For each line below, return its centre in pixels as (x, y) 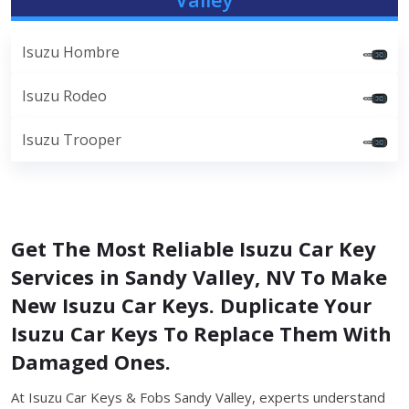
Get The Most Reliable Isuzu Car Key (194, 248)
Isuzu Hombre (71, 52)
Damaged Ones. (91, 362)
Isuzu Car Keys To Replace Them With (201, 333)
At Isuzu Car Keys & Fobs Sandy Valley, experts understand (198, 397)
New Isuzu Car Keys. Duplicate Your (191, 305)
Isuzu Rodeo (64, 96)
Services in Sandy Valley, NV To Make (199, 277)
